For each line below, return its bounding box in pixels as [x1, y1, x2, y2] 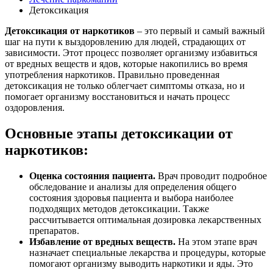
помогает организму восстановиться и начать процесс [5, 91, 230, 102]
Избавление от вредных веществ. [29, 236, 175, 247]
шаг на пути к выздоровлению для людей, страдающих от [5, 36, 246, 47]
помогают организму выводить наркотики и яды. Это [29, 258, 253, 269]
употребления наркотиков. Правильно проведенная [5, 69, 219, 80]
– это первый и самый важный [135, 25, 265, 36]
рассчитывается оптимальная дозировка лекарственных [29, 214, 261, 225]
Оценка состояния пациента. [29, 170, 155, 181]
